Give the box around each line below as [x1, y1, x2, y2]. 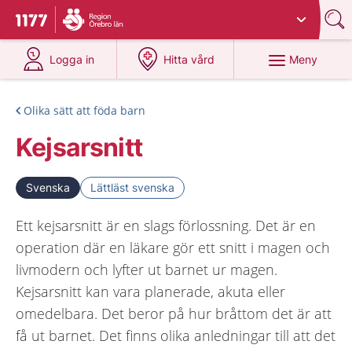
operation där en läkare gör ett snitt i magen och [16, 238, 330, 257]
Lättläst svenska [90, 181, 174, 194]
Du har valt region [68, 7, 162, 20]
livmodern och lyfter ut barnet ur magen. [16, 260, 277, 279]
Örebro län [162, 7, 216, 20]
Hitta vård [163, 53, 215, 66]
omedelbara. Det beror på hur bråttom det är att [16, 304, 332, 323]
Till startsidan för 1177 [16, 13, 148, 31]
